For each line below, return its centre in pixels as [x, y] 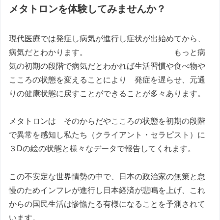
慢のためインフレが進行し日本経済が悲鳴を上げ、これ [107, 191]
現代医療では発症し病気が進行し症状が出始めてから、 [107, 38]
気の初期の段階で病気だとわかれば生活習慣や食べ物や [107, 66]
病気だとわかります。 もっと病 [107, 52]
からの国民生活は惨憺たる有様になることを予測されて [107, 204]
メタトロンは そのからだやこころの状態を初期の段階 [107, 121]
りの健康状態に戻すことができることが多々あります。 [107, 93]
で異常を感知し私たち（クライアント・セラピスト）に [107, 135]
